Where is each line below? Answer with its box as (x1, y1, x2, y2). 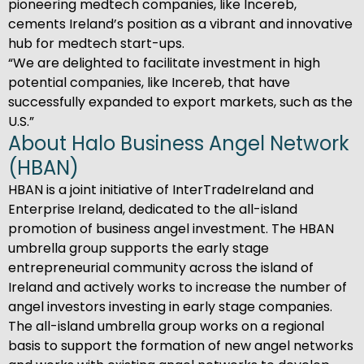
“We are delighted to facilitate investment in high (8, 54, 320, 72)
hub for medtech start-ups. (8, 34, 184, 53)
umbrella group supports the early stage (8, 239, 269, 258)
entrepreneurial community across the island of (8, 258, 314, 277)
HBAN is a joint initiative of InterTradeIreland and (8, 180, 314, 199)
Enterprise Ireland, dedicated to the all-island (8, 200, 297, 219)
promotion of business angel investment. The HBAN (8, 219, 334, 238)
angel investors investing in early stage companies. (8, 297, 332, 316)
